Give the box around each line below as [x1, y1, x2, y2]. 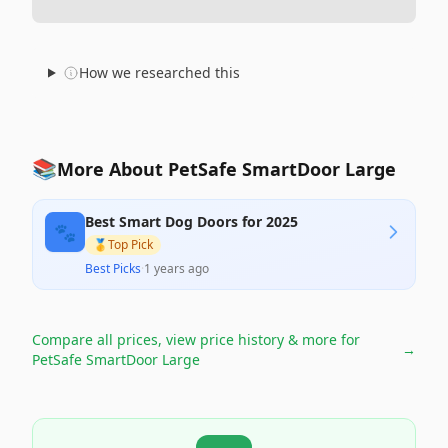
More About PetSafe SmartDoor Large [57, 157, 396, 181]
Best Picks [85, 260, 141, 277]
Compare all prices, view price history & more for [32, 330, 360, 349]
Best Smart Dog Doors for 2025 [85, 212, 298, 231]
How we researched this [78, 63, 240, 82]
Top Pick [108, 236, 153, 253]
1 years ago [144, 260, 209, 277]
